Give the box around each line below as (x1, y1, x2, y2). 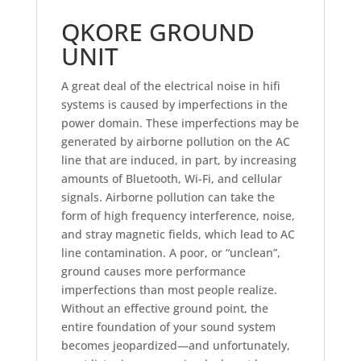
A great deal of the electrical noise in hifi (60, 78, 280, 94)
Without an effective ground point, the (60, 301, 268, 317)
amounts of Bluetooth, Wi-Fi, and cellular (60, 171, 282, 187)
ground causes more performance (60, 263, 246, 280)
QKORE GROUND (60, 15, 255, 49)
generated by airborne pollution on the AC (60, 134, 290, 150)
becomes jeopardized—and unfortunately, (60, 338, 290, 354)
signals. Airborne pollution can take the (60, 189, 275, 205)
